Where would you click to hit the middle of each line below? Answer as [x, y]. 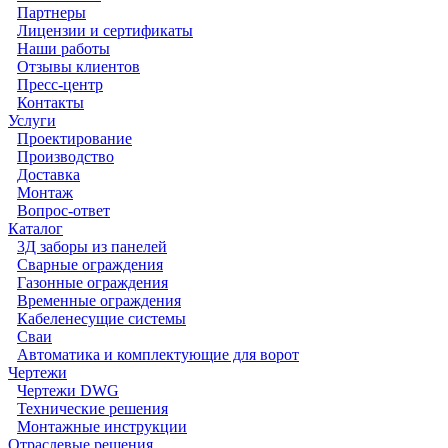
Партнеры [51, 12]
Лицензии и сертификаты [105, 30]
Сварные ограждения [90, 264]
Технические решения [92, 408]
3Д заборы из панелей [92, 246]
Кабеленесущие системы [101, 318]
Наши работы [63, 48]
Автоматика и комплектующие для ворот [158, 354]
